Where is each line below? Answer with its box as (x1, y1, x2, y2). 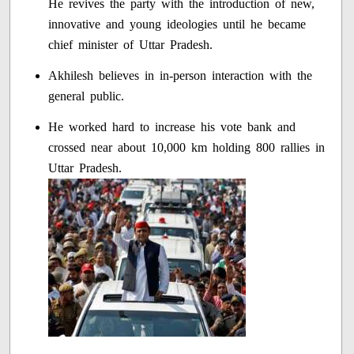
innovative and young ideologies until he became (48, 17, 307, 31)
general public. (48, 88, 125, 103)
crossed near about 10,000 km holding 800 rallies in (48, 140, 326, 154)
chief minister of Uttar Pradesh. (48, 37, 213, 51)
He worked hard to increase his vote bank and (48, 119, 296, 134)
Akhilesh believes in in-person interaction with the (48, 68, 313, 82)
